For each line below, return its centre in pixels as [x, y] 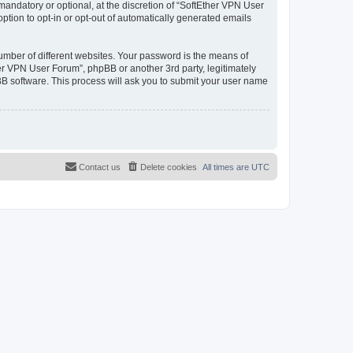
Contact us [100, 167]
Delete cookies [169, 167]
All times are [227, 167]
